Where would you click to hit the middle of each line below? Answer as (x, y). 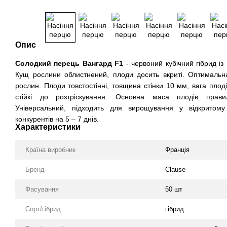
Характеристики (48, 127)
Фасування (42, 189)
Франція (177, 150)
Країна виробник (50, 150)
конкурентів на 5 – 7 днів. (57, 119)
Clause (175, 169)
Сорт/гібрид (43, 209)
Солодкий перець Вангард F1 (69, 63)
